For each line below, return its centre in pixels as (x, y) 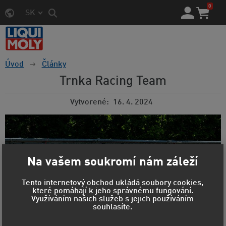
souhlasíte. (113, 208)
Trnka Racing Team (113, 82)
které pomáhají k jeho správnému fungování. (112, 191)
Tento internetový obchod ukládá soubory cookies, (113, 183)
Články (54, 65)
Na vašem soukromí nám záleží (112, 162)
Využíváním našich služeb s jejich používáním (113, 200)
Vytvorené (88, 103)
